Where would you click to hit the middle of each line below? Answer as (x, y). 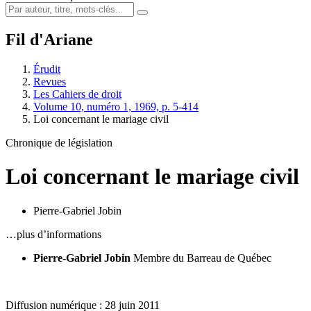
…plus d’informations (53, 234)
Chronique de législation (59, 142)
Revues (50, 81)
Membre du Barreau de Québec (202, 258)
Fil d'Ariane (49, 39)
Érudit (47, 69)
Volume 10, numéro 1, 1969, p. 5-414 (116, 106)
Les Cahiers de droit (77, 94)
